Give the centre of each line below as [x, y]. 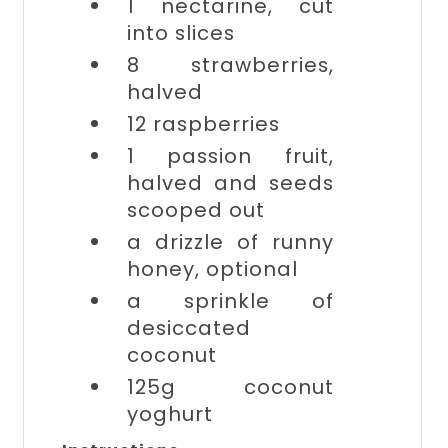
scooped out [195, 210]
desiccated [188, 328]
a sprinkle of [230, 301]
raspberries [216, 124]
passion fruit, [250, 156]
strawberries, [262, 65]
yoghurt [169, 414]
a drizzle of [199, 242]
